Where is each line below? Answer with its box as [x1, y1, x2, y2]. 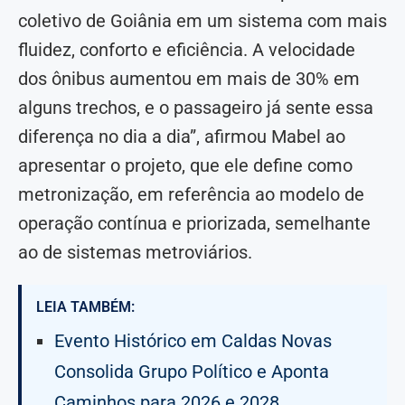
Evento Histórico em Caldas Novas [54, 330, 332, 353]
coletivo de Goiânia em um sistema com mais [18, 10, 387, 33]
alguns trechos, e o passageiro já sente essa [18, 97, 373, 119]
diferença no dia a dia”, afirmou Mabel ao [18, 126, 345, 148]
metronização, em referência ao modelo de [18, 184, 364, 206]
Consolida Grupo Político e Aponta [54, 361, 329, 383]
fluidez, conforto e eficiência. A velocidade [18, 39, 355, 61]
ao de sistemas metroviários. [18, 241, 252, 264]
